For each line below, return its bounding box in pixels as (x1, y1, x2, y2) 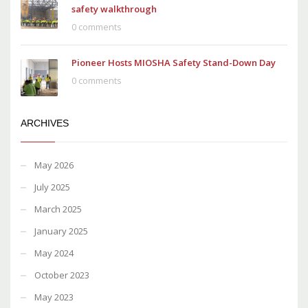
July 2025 (34, 180, 70, 193)
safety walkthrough (71, 2, 157, 15)
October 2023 (34, 268, 89, 281)
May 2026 (34, 158, 74, 171)
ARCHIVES (21, 117, 69, 129)
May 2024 (34, 246, 74, 259)
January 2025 (34, 224, 88, 237)
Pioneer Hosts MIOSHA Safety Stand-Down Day (71, 56, 276, 69)
